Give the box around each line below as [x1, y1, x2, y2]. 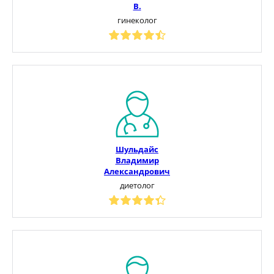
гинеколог [117, 14, 157, 26]
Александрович [104, 165, 170, 177]
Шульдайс [116, 143, 158, 155]
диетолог [119, 179, 155, 191]
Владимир [115, 154, 159, 166]
